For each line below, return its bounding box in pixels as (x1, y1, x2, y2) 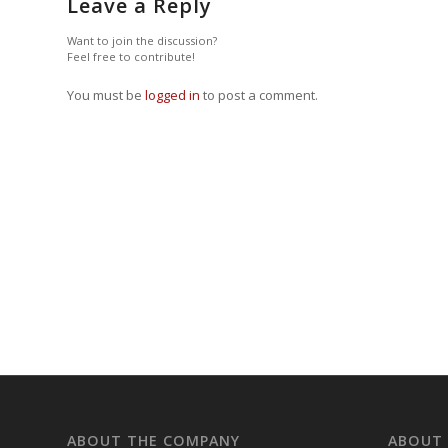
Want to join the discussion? (67, 33, 217, 49)
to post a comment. (200, 86, 318, 105)
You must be (67, 86, 145, 105)
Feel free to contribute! (67, 49, 195, 65)
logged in (145, 86, 200, 105)
